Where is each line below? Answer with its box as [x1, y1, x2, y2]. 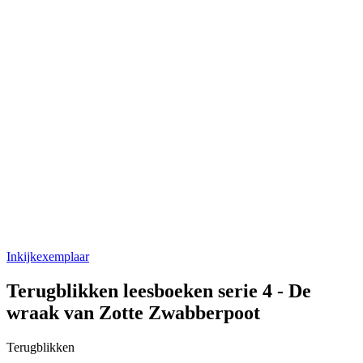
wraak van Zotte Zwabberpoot [6, 302, 260, 324]
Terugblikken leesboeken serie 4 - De [6, 280, 311, 302]
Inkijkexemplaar [6, 250, 89, 264]
